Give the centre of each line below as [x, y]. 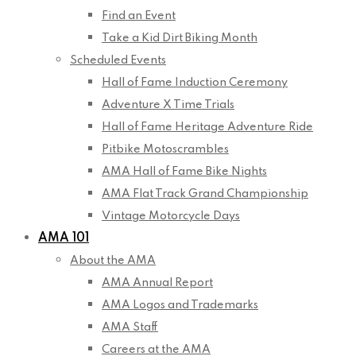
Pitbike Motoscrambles [165, 150]
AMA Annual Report [157, 283]
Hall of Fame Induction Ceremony [195, 83]
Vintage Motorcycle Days [171, 217]
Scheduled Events [118, 61]
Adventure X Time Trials [168, 105]
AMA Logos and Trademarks [180, 306]
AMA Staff [130, 328]
